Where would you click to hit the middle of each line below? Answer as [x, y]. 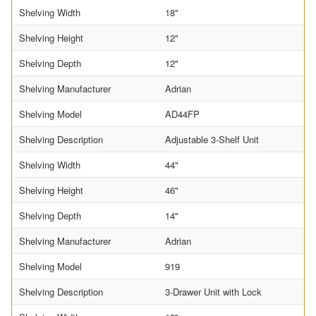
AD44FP [182, 114]
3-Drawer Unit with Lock [213, 291]
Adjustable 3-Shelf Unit [212, 139]
